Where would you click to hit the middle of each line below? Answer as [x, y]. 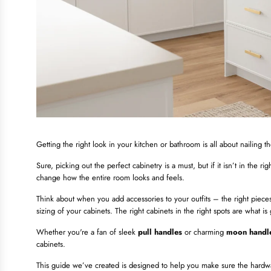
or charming [204, 232]
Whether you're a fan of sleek [87, 232]
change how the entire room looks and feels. [110, 178]
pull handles [160, 232]
